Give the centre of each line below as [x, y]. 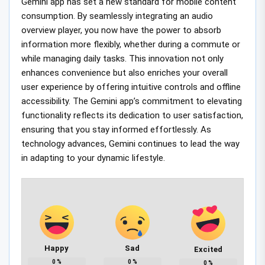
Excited [208, 250]
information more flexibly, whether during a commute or [131, 44]
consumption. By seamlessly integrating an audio [117, 16]
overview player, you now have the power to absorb [121, 30]
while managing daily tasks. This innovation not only [122, 58]
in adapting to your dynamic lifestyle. [93, 158]
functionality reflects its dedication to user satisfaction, [132, 115]
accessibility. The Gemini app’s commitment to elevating [132, 101]
